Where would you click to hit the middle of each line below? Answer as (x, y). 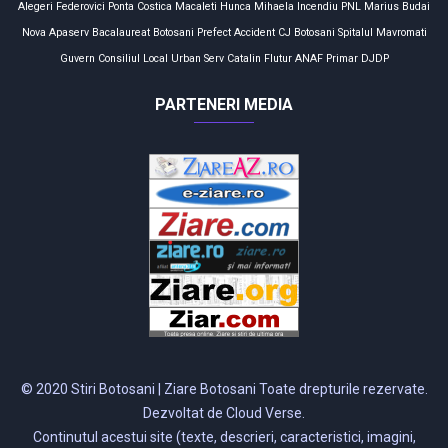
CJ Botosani (306, 32)
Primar (341, 58)
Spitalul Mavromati (382, 32)
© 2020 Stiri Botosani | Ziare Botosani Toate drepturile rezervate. (224, 389)
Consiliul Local (132, 58)
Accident (254, 32)
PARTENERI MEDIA (224, 104)
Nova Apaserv (55, 32)
